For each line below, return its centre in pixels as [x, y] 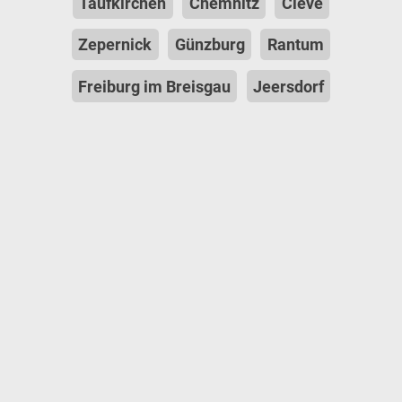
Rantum [295, 45]
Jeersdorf [289, 86]
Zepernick [115, 45]
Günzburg [210, 45]
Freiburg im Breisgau [154, 86]
